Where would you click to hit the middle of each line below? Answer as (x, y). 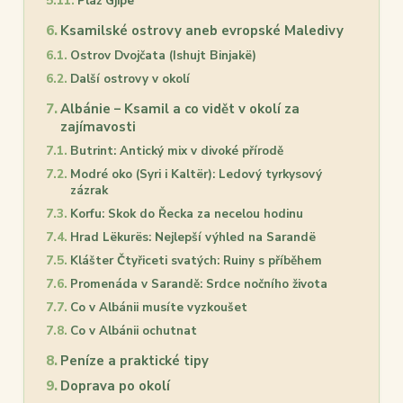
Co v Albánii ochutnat (133, 331)
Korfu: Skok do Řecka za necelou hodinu (186, 214)
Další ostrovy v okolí (130, 79)
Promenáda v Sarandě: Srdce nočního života (198, 284)
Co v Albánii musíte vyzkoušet (158, 308)
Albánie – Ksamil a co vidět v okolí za (179, 109)
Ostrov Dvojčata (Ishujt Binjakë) (163, 56)
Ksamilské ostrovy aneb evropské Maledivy (201, 31)
